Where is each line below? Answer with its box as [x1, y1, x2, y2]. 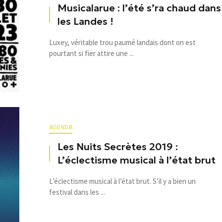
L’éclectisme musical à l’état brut [57, 154, 216, 166]
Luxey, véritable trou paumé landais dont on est [49, 38, 196, 47]
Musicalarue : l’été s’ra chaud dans [57, 2, 221, 14]
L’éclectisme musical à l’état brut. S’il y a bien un [49, 176, 196, 186]
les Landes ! [57, 15, 113, 27]
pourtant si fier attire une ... [49, 49, 134, 58]
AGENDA [49, 124, 72, 131]
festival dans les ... [49, 187, 105, 197]
